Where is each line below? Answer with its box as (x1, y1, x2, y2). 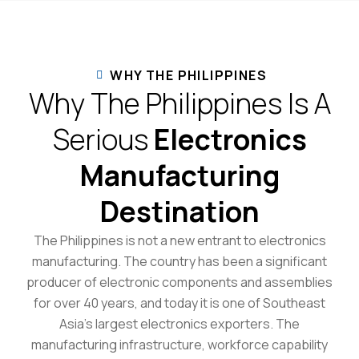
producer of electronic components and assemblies (26, 272, 333, 291)
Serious (52, 119, 148, 159)
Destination (99, 192, 260, 231)
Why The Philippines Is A (28, 83, 331, 123)
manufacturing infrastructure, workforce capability (31, 335, 328, 353)
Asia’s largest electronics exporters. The (59, 314, 300, 333)
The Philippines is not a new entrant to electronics (33, 231, 326, 249)
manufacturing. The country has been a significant (32, 252, 327, 270)
